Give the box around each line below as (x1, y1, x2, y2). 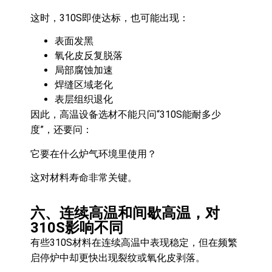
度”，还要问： (30, 124, 92, 136)
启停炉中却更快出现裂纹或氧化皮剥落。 (30, 252, 205, 264)
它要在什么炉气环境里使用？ (30, 148, 157, 160)
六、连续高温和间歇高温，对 (30, 205, 220, 222)
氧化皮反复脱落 (55, 50, 123, 62)
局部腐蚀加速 (55, 64, 113, 76)
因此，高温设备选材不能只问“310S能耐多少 (30, 109, 221, 121)
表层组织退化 (55, 93, 113, 106)
